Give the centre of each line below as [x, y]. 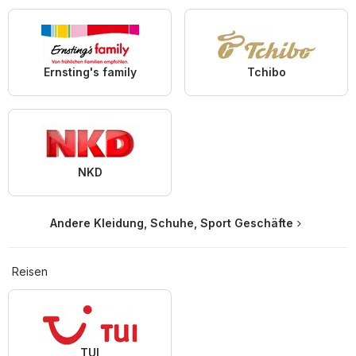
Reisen [30, 271]
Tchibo [266, 72]
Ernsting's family [90, 72]
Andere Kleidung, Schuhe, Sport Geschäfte [172, 222]
